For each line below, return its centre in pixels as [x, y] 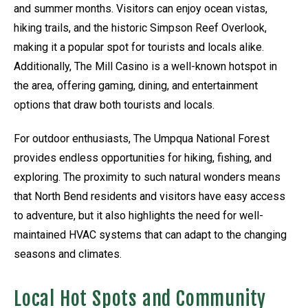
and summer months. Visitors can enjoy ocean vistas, [141, 8]
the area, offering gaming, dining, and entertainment [136, 85]
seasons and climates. [68, 254]
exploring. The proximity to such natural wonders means [147, 177]
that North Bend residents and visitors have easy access [150, 196]
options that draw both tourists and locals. [114, 104]
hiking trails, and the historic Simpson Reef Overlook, [140, 27]
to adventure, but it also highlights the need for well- [139, 215]
